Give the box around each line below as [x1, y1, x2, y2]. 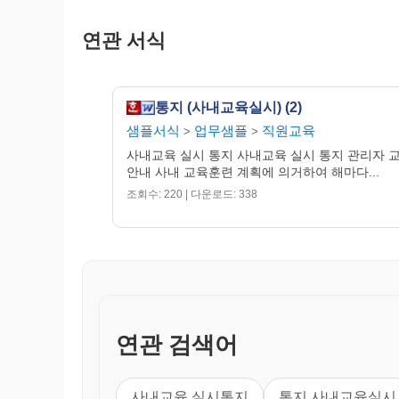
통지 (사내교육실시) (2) [155, 99, 302, 115]
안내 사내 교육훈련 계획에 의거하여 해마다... [126, 164, 379, 179]
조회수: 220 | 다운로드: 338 [126, 187, 257, 200]
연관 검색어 [116, 332, 238, 358]
